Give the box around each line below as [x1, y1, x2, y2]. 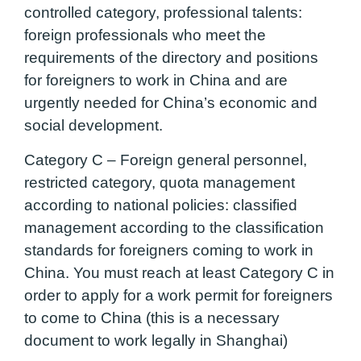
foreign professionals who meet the [24, 27, 266, 44]
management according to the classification [24, 218, 324, 236]
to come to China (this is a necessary [24, 309, 280, 326]
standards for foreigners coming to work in [24, 241, 313, 259]
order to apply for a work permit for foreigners [24, 286, 333, 304]
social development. [24, 117, 163, 135]
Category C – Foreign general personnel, [24, 151, 307, 168]
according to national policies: [24, 196, 229, 214]
